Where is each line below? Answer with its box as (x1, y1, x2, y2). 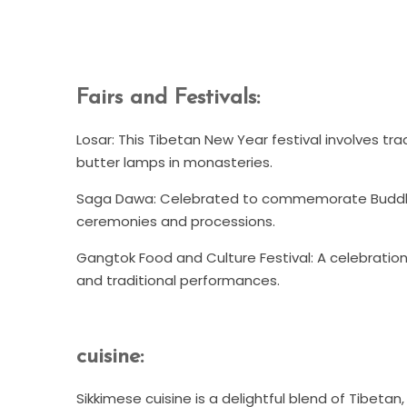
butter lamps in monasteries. (76, 152, 273, 172)
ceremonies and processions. (76, 211, 275, 231)
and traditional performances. (76, 270, 280, 290)
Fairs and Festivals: (76, 86, 260, 109)
